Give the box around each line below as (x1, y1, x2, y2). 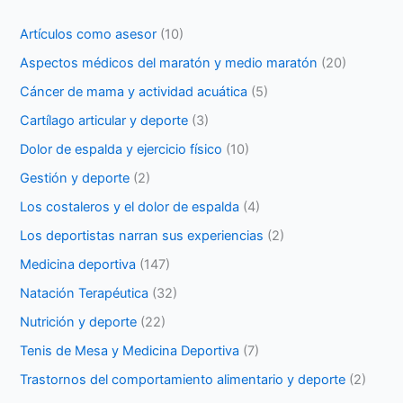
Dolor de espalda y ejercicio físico (20, 141, 223, 158)
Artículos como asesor (20, 26, 157, 43)
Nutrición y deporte (20, 313, 138, 330)
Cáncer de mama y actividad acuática (20, 84, 248, 101)
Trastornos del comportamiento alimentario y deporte (20, 371, 346, 388)
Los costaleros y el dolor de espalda (20, 198, 240, 215)
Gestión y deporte (20, 170, 130, 186)
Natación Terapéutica (20, 284, 149, 301)
